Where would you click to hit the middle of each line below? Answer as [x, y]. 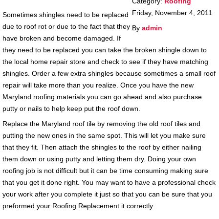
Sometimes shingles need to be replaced [65, 15]
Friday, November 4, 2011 [172, 13]
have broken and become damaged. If [61, 38]
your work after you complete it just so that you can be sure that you [107, 194]
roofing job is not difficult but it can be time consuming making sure [105, 171]
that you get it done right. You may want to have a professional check [109, 183]
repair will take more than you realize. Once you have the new [98, 85]
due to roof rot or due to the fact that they [66, 27]
